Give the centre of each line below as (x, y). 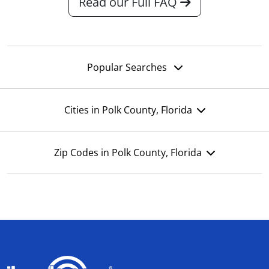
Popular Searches (128, 68)
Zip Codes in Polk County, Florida (128, 153)
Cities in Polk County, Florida (128, 110)
